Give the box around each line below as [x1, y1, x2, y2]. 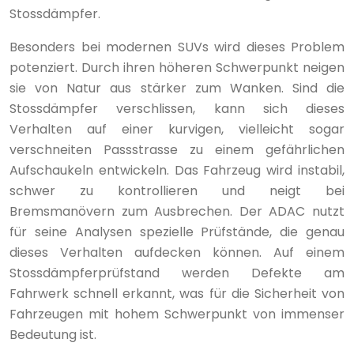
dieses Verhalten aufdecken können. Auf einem [9, 243, 345, 262]
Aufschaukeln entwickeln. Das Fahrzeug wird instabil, [9, 160, 345, 179]
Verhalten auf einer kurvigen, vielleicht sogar [9, 119, 345, 138]
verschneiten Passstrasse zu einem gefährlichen [9, 140, 345, 159]
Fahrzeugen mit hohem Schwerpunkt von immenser [9, 304, 345, 323]
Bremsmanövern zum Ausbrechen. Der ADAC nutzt [9, 201, 345, 220]
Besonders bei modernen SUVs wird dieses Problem [9, 37, 345, 56]
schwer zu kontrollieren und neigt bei [9, 181, 345, 200]
